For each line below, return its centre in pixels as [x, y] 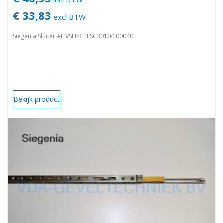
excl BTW [68, 17]
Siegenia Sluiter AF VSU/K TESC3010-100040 [73, 36]
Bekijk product [37, 99]
